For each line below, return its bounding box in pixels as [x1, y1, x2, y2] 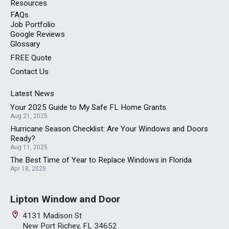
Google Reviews [10, 30, 65, 39]
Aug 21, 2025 [10, 112, 48, 120]
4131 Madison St [22, 211, 82, 221]
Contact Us [10, 67, 49, 77]
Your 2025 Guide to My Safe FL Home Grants [10, 103, 166, 112]
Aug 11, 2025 [10, 144, 48, 151]
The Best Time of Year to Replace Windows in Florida [10, 155, 192, 165]
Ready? [10, 134, 35, 144]
